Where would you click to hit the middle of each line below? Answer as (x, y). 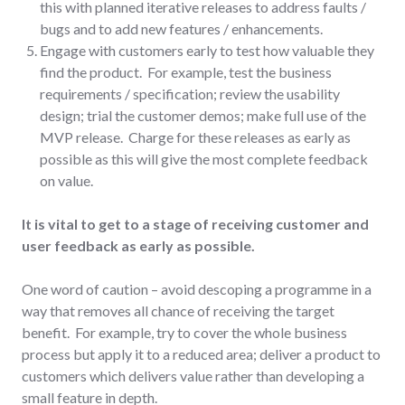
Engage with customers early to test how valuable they (207, 50)
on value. (66, 180)
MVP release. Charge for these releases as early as (195, 137)
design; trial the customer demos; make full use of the (203, 115)
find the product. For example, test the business (186, 71)
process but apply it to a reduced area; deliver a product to (201, 353)
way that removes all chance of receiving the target (178, 310)
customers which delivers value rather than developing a (193, 375)
